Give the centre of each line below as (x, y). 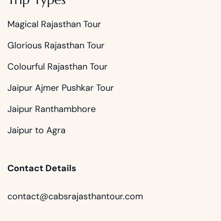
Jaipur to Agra (37, 130)
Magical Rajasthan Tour (54, 24)
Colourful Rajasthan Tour (57, 67)
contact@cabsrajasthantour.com (75, 197)
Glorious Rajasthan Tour (56, 46)
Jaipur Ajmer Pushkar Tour (61, 88)
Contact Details (42, 168)
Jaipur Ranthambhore (52, 109)
